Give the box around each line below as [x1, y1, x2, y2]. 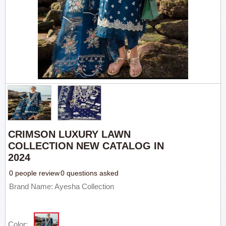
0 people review [9, 169, 60, 177]
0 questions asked [61, 169, 119, 177]
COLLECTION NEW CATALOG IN [8, 140, 164, 151]
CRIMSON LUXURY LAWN [8, 129, 131, 140]
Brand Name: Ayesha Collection [9, 182, 115, 191]
